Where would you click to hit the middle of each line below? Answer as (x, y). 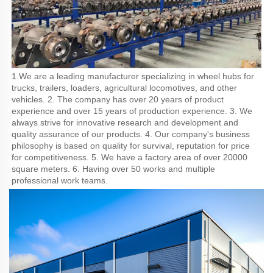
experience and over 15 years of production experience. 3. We (132, 111)
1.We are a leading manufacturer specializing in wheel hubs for (133, 76)
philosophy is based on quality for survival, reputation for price (131, 145)
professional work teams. (60, 180)
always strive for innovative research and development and (125, 122)
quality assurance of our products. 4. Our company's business (131, 134)
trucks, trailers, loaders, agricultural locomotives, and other (124, 87)
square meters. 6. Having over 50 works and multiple (113, 168)
